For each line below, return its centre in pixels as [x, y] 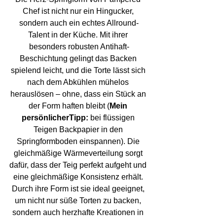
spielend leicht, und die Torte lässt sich [79, 70]
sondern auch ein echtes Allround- [79, 23]
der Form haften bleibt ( [69, 106]
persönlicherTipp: [55, 117]
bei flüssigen [112, 117]
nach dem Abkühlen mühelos [79, 82]
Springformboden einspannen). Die [79, 141]
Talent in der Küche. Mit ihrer [79, 35]
